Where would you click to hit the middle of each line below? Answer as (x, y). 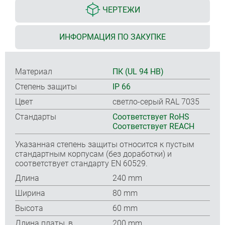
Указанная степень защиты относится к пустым (105, 144)
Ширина (30, 193)
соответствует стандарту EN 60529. (81, 163)
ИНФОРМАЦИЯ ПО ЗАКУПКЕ (113, 37)
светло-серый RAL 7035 (156, 101)
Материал (34, 71)
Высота (29, 208)
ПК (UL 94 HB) (138, 71)
